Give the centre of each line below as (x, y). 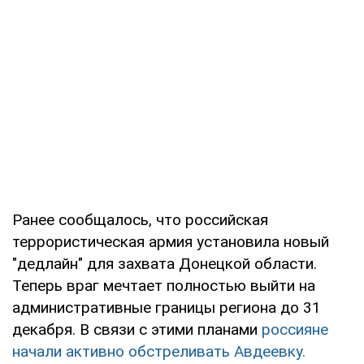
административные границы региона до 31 (167, 308)
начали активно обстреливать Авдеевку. (159, 352)
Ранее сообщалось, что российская (140, 220)
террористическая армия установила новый (171, 242)
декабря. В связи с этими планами (137, 330)
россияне (295, 330)
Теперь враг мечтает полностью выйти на (164, 286)
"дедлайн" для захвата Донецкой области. (165, 264)
